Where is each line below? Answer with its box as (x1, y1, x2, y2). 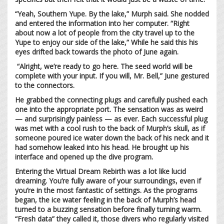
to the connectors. (15, 80, 76, 90)
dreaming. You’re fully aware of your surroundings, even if (15, 175, 201, 185)
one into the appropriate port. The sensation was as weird (15, 104, 203, 114)
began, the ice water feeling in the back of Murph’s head (15, 194, 196, 204)
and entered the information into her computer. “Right (15, 18, 189, 28)
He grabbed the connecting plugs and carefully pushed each (15, 94, 207, 104)
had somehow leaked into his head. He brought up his (15, 142, 189, 152)
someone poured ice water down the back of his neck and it (15, 132, 209, 142)
